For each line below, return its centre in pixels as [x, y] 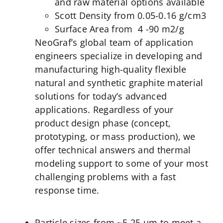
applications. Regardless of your [104, 109]
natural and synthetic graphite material [119, 82]
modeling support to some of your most [121, 163]
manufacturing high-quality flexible [111, 69]
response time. [67, 190]
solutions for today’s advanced [101, 96]
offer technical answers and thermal [113, 150]
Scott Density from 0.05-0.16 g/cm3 [130, 15]
